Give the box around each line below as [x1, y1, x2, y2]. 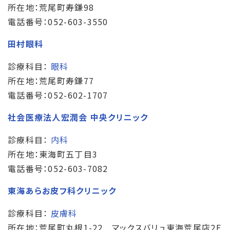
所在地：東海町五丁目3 [8, 147, 98, 160]
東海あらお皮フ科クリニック [8, 184, 117, 197]
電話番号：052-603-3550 [8, 15, 108, 28]
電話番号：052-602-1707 [8, 88, 108, 101]
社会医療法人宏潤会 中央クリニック [8, 110, 148, 123]
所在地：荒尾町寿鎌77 [8, 74, 94, 87]
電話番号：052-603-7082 [8, 162, 108, 175]
